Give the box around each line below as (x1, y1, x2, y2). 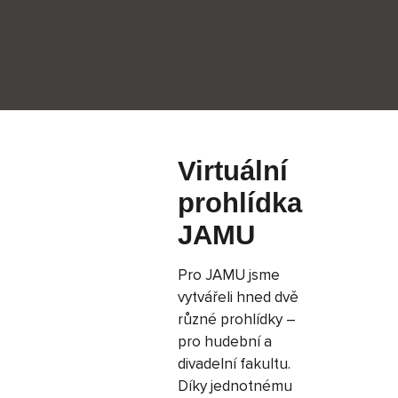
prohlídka (178, 187, 302, 218)
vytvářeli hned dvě (178, 288, 298, 306)
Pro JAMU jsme (178, 266, 280, 284)
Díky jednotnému (178, 377, 292, 395)
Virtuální (178, 155, 288, 186)
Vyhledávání (45, 45, 136, 67)
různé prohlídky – (178, 310, 296, 329)
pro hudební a (178, 332, 272, 351)
